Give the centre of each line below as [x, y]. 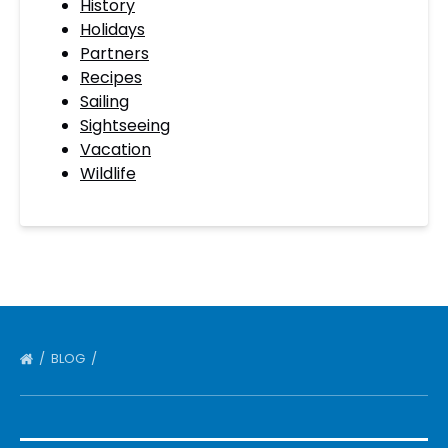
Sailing [104, 101]
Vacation [115, 149]
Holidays [112, 29]
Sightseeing [125, 125]
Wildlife [108, 173]
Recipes [111, 77]
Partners [114, 53]
